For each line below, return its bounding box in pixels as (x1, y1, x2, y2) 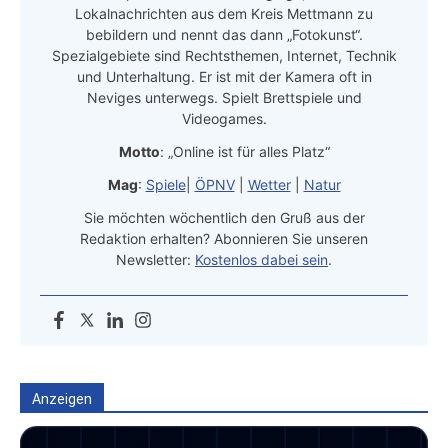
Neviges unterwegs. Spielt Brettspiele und (86, 89, 362, 107)
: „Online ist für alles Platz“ (159, 143, 330, 161)
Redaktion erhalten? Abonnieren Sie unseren (80, 230, 368, 248)
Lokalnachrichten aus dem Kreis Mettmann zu (75, 5, 373, 23)
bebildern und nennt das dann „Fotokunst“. (85, 26, 363, 44)
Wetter (247, 176, 291, 194)
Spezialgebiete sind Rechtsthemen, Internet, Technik (51, 47, 397, 65)
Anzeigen (32, 391, 92, 408)
